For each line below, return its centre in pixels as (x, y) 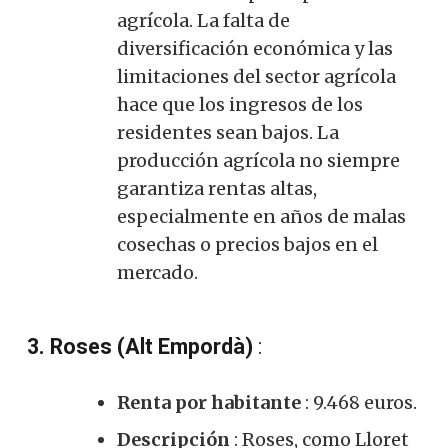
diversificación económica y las (255, 48)
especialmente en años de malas (261, 216)
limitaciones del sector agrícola (256, 76)
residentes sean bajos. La (228, 132)
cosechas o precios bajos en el (247, 244)
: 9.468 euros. (359, 402)
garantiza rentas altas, (217, 188)
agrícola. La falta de (203, 20)
